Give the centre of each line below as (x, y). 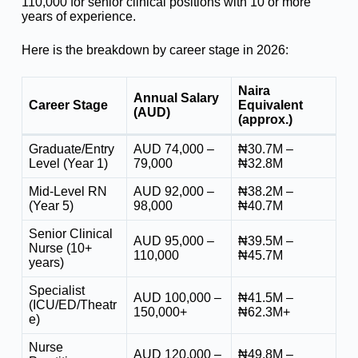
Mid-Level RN (68, 191)
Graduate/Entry (71, 149)
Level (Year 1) (68, 163)
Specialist (56, 290)
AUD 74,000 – (173, 149)
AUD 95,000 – (173, 241)
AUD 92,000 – (173, 191)
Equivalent (270, 105)
